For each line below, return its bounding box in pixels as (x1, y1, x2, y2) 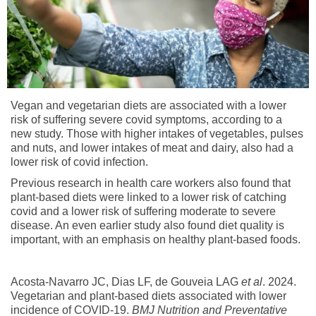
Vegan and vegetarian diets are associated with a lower (11, 99, 286, 111)
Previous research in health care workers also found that (11, 176, 291, 189)
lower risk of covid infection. (11, 155, 148, 168)
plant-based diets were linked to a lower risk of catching (11, 190, 286, 203)
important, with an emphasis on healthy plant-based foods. (11, 233, 300, 245)
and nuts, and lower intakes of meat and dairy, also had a (11, 141, 293, 154)
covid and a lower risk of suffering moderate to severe (11, 205, 276, 217)
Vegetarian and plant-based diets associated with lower (11, 289, 286, 302)
